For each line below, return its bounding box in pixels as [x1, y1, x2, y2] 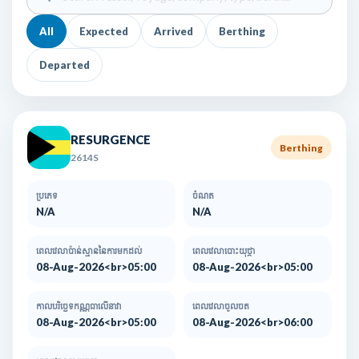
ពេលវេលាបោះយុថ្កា [192, 245, 255, 256]
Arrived [154, 25, 193, 38]
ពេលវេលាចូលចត [192, 301, 249, 312]
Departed [39, 58, 90, 72]
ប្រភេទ [36, 190, 58, 201]
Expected [79, 25, 128, 38]
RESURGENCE [71, 131, 151, 147]
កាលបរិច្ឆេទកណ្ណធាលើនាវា [36, 301, 122, 312]
